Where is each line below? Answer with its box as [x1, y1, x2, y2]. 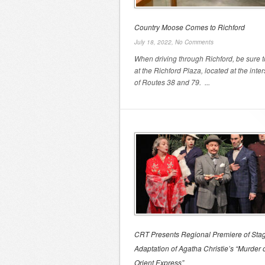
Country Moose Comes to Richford [134, 22, 245, 32]
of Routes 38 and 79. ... [134, 77, 210, 87]
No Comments [175, 38, 214, 46]
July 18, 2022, [134, 38, 175, 46]
